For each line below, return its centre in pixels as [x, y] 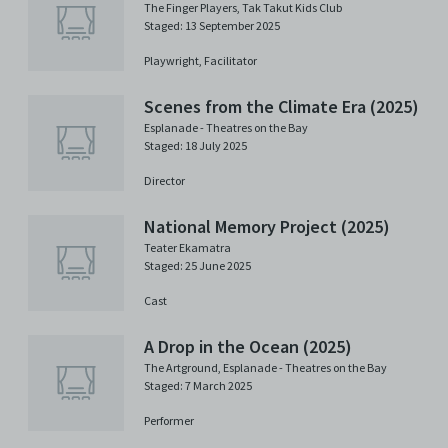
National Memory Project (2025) [267, 226]
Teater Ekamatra [187, 248]
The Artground [181, 368]
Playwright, [174, 61]
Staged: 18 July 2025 [195, 145]
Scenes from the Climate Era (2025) [281, 106]
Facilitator [230, 61]
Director [164, 181]
